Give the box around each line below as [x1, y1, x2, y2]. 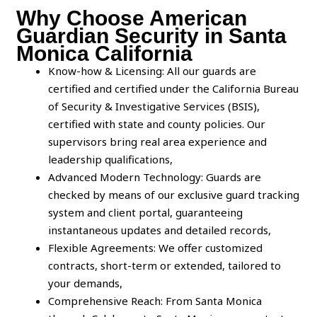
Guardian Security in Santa [16, 24, 287, 48]
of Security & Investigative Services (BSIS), [48, 99, 260, 114]
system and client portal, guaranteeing [48, 205, 243, 220]
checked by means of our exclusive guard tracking [48, 188, 300, 202]
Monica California [16, 42, 193, 66]
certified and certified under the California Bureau [48, 81, 299, 96]
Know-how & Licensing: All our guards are [48, 64, 257, 79]
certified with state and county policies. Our [48, 117, 266, 132]
